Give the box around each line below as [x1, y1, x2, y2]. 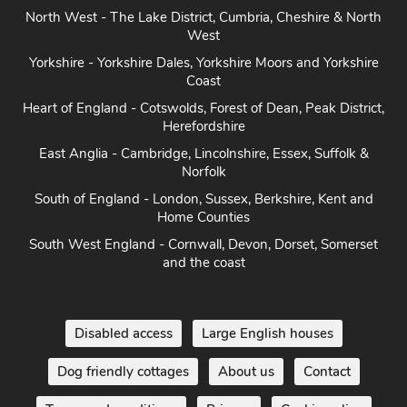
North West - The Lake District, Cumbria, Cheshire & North [25, 8, 382, 26]
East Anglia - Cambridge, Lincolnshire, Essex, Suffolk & [38, 144, 369, 163]
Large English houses [201, 324, 333, 342]
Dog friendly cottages [56, 362, 189, 381]
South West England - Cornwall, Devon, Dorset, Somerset [29, 235, 378, 253]
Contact [303, 362, 351, 381]
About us [217, 362, 274, 381]
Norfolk [181, 163, 226, 181]
